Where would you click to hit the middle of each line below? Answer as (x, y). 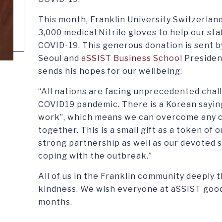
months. (55, 202)
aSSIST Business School (132, 58)
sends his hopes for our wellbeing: (110, 71)
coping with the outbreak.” (95, 156)
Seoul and (60, 58)
